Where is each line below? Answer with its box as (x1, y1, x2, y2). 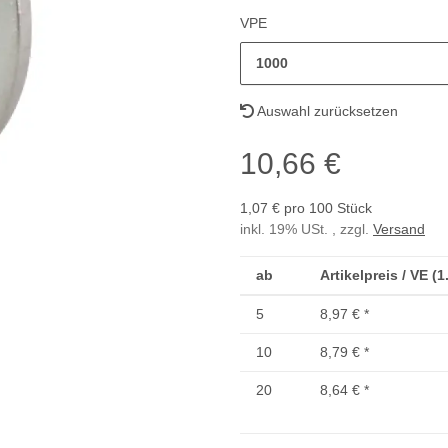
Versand (373, 221, 425, 238)
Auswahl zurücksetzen (254, 103, 398, 120)
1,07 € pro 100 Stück (240, 200, 372, 217)
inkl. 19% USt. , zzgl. (240, 221, 373, 238)
